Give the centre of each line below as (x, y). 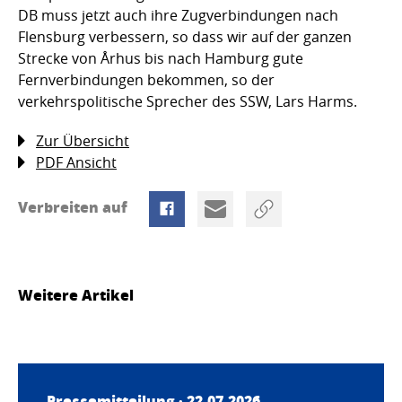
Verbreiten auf (74, 207)
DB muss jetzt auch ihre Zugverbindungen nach (178, 16)
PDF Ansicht (76, 163)
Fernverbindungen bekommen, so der (146, 80)
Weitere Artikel (76, 295)
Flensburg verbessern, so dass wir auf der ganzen (185, 37)
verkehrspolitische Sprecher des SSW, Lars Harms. (188, 102)
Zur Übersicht (83, 141)
